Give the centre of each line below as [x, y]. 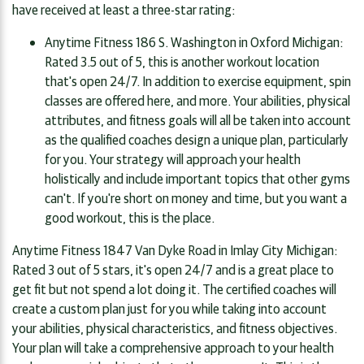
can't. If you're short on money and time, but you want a [196, 197]
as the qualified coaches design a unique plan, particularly [197, 139]
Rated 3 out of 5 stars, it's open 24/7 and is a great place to [173, 269]
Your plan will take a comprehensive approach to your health [173, 347]
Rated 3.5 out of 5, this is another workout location [182, 61]
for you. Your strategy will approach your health [173, 158]
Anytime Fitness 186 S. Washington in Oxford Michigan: [194, 41]
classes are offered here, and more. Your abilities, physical [197, 100]
